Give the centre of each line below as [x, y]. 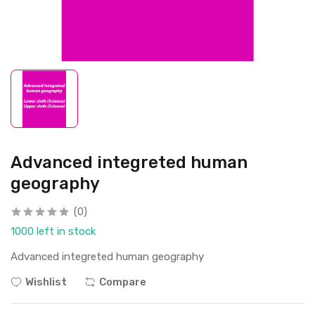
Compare [123, 282]
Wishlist [46, 282]
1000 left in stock [53, 232]
